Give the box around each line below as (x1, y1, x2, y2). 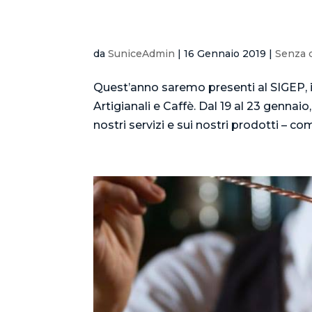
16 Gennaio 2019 (184, 47, 267, 61)
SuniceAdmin (108, 47, 175, 61)
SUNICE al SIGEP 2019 (93, 7, 264, 42)
